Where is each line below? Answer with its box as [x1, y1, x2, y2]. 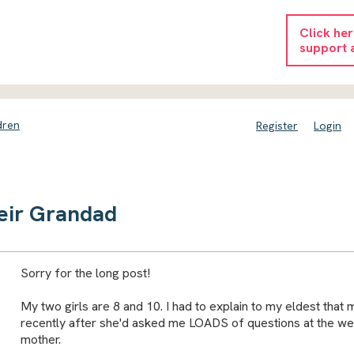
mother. [20, 330, 61, 348]
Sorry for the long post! [20, 264, 150, 281]
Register [256, 119, 298, 133]
